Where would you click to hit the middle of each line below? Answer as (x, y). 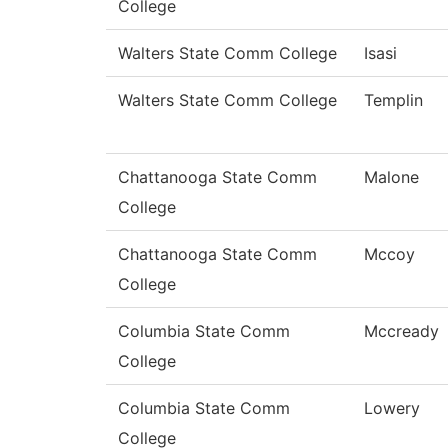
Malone (391, 177)
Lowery (392, 408)
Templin (393, 100)
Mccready (401, 331)
